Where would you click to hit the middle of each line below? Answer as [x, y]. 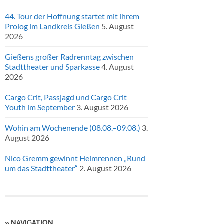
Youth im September [40, 107]
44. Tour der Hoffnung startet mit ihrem [72, 16]
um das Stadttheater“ [41, 168]
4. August [118, 67]
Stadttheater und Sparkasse [52, 67]
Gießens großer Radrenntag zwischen [69, 57]
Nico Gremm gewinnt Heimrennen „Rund [75, 158]
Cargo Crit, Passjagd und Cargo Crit [66, 97]
